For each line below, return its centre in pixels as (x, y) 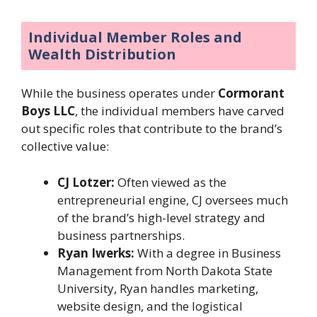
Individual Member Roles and (135, 38)
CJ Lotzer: (86, 182)
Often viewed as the (171, 182)
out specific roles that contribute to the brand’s (152, 129)
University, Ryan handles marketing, (158, 288)
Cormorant (251, 93)
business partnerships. (121, 235)
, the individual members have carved (180, 111)
